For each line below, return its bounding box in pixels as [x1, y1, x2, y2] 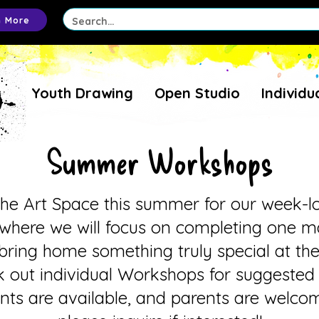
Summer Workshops [46, 140, 273, 182]
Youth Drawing [31, 83, 133, 102]
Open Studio [155, 83, 240, 102]
